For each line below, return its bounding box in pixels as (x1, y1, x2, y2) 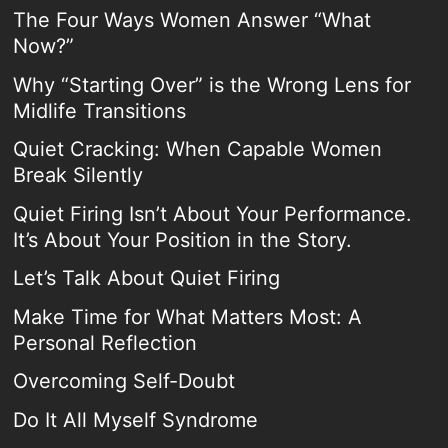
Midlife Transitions (13, 98, 187, 123)
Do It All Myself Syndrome (13, 407, 259, 432)
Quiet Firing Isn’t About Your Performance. (13, 201, 413, 226)
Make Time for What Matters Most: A (13, 304, 363, 329)
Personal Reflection (13, 330, 198, 355)
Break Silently (13, 163, 144, 188)
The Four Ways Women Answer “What (13, 8, 372, 33)
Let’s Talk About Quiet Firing (13, 266, 281, 291)
